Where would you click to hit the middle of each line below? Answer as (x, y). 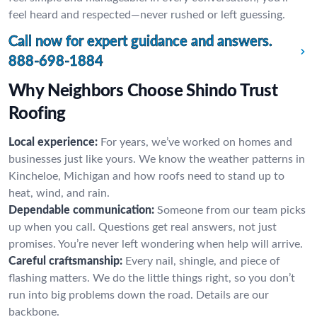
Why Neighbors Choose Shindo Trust (143, 91)
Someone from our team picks (231, 210)
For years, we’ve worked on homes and (196, 142)
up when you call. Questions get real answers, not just (143, 227)
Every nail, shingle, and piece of (203, 261)
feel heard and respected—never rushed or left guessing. (147, 15)
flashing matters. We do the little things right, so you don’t (152, 278)
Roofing (37, 114)
